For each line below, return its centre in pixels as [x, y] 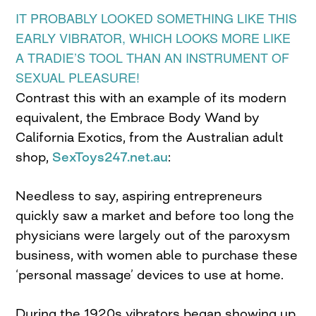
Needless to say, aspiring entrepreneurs [139, 196]
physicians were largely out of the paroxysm [153, 235]
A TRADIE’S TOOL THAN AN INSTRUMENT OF [153, 57]
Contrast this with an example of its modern [151, 98]
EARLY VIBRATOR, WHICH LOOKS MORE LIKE [153, 38]
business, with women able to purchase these [157, 255]
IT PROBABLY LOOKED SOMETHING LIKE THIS [157, 18]
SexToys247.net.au [110, 157]
